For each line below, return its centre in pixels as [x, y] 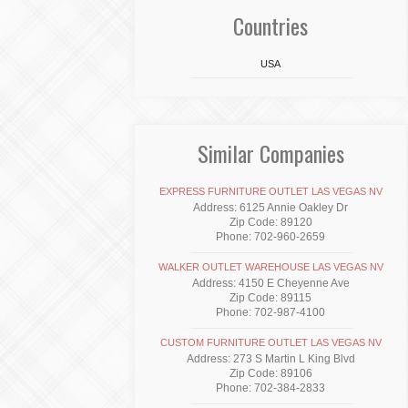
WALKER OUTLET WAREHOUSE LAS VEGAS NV [270, 267]
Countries [270, 25]
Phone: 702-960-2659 [270, 237]
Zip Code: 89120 [270, 222]
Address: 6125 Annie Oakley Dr [270, 208]
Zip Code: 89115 [270, 298]
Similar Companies [270, 153]
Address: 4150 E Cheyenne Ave [270, 283]
